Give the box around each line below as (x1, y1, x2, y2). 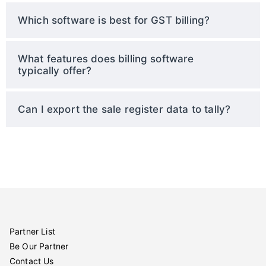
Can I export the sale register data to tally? (18, 103, 231, 115)
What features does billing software (18, 52, 194, 65)
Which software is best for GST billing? (18, 14, 210, 26)
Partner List (9, 226, 55, 236)
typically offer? (18, 64, 92, 77)
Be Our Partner (9, 240, 69, 251)
